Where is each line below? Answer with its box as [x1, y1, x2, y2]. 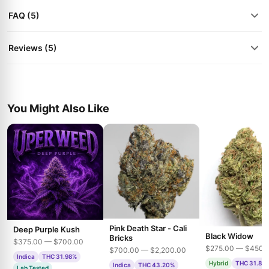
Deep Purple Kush [13, 225, 80, 234]
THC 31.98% [42, 253, 77, 260]
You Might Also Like [7, 102, 109, 115]
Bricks [109, 233, 133, 243]
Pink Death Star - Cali [109, 223, 187, 234]
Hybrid [209, 259, 228, 267]
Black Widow [205, 231, 253, 241]
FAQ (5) [8, 10, 40, 20]
